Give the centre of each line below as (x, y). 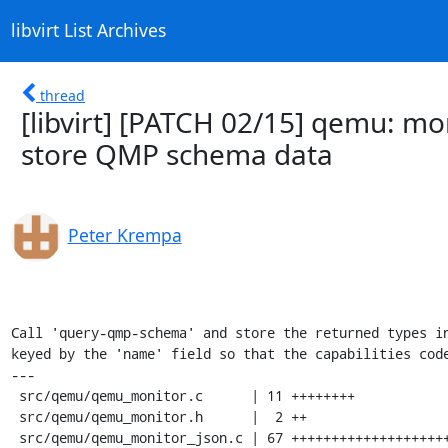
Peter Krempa (124, 234)
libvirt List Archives (88, 30)
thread (62, 95)
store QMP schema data (177, 153)
